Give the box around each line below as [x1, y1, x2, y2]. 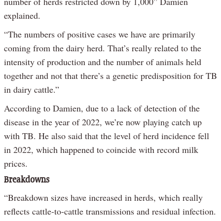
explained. [4, 9, 40, 21]
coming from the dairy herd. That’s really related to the [4, 41, 201, 54]
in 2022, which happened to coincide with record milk [4, 143, 198, 155]
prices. [4, 157, 28, 169]
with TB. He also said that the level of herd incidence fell [4, 129, 209, 142]
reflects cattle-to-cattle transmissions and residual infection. [4, 205, 216, 217]
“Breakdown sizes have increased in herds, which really [4, 191, 203, 203]
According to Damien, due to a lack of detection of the [4, 102, 200, 114]
